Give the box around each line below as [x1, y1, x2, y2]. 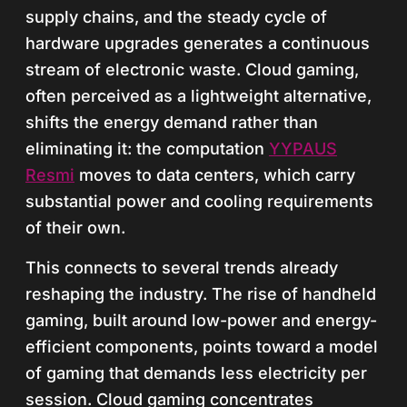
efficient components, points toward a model [25, 337, 378, 356]
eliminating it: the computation [25, 139, 269, 158]
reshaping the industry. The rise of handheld [25, 284, 376, 303]
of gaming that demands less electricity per [25, 363, 367, 382]
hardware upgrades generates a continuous [25, 34, 370, 53]
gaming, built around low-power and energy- [25, 311, 377, 330]
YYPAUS [269, 139, 337, 158]
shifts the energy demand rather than [25, 113, 318, 132]
